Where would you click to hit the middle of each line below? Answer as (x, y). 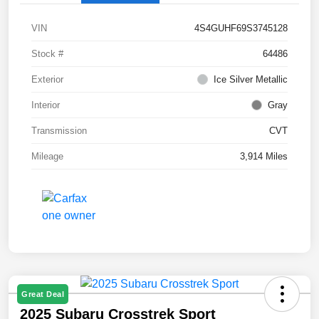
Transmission (59, 131)
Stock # (47, 54)
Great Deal (43, 294)
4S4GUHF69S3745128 (241, 28)
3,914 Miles (264, 157)
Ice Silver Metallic (251, 80)
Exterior (47, 80)
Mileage (47, 157)
